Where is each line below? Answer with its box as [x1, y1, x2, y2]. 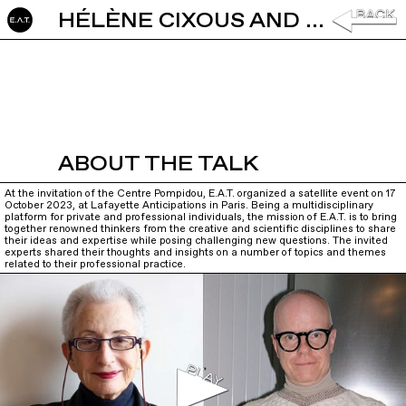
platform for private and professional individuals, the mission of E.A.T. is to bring [4, 209, 397, 224]
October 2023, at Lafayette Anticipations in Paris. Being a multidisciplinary [4, 198, 373, 212]
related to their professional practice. [4, 256, 186, 271]
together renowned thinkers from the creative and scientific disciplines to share [4, 221, 396, 236]
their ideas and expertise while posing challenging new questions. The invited [4, 233, 388, 247]
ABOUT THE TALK [58, 151, 258, 179]
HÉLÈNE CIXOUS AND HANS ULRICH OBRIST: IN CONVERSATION [305, 8, 324, 35]
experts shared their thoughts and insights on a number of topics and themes [4, 245, 386, 259]
